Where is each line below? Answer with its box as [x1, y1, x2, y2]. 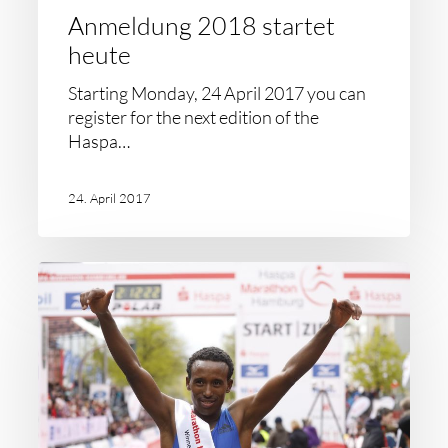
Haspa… [68, 130, 131, 152]
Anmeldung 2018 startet [68, 10, 336, 41]
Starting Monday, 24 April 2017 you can [68, 82, 367, 104]
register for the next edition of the [68, 106, 320, 128]
